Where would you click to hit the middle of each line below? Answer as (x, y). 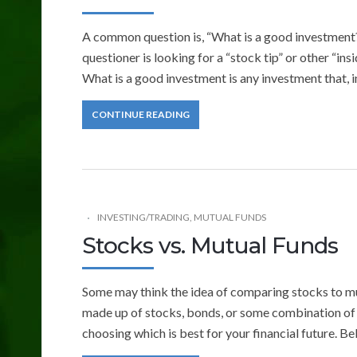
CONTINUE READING (141, 114)
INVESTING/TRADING (143, 217)
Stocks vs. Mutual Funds (210, 245)
